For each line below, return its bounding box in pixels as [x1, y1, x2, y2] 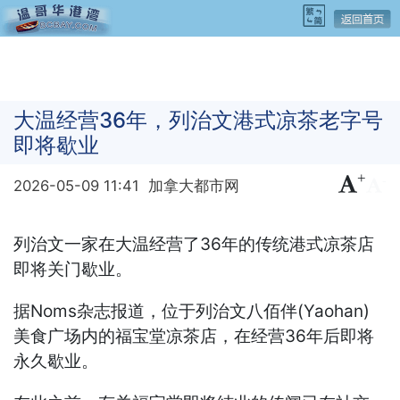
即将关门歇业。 [13, 258, 133, 279]
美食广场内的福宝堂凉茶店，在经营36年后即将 [13, 325, 375, 346]
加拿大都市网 [147, 176, 239, 195]
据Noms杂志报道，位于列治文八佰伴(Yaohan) [13, 300, 371, 321]
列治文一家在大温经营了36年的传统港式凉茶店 [13, 233, 375, 254]
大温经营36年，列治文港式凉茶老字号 [13, 106, 384, 133]
